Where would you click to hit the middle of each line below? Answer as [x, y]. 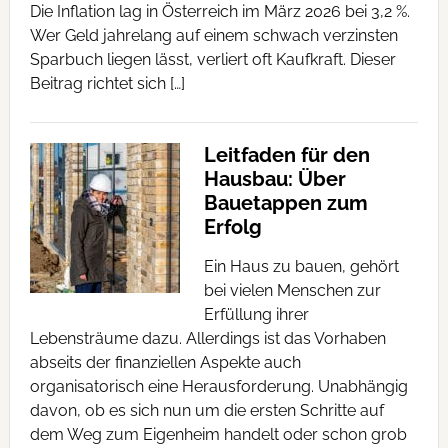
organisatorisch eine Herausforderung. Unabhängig [218, 386]
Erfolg [232, 227]
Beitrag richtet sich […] [107, 83]
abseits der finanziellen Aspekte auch [165, 362]
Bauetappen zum [285, 203]
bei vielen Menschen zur [292, 290]
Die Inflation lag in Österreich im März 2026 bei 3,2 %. [219, 11]
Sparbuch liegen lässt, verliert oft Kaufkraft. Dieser [212, 59]
